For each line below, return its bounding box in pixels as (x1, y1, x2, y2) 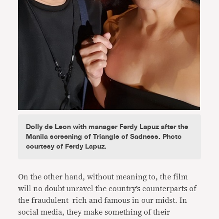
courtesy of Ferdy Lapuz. (26, 141, 107, 153)
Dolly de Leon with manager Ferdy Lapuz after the (26, 121, 189, 133)
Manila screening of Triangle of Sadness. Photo (26, 131, 182, 143)
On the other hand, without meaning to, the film (18, 173, 188, 181)
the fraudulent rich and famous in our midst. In (18, 197, 188, 205)
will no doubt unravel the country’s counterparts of (18, 185, 197, 193)
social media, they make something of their (18, 208, 171, 217)
